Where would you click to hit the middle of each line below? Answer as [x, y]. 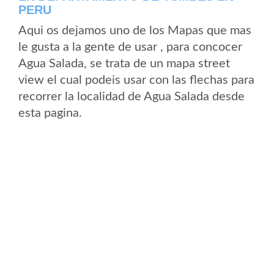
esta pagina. [50, 113]
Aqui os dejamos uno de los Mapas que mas [135, 31]
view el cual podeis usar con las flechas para [136, 80]
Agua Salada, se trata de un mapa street [124, 64]
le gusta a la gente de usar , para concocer [130, 47]
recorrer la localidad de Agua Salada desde [131, 97]
